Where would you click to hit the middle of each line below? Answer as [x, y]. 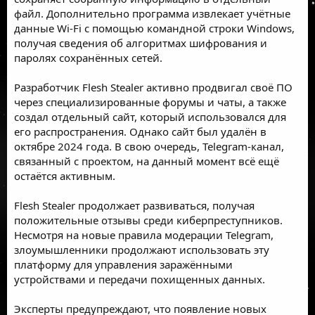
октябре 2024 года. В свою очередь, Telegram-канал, [149, 146]
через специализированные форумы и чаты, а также [150, 102]
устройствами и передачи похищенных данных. [140, 279]
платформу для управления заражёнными [123, 264]
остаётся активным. [65, 175]
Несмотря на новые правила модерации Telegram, [144, 234]
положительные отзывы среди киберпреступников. [148, 220]
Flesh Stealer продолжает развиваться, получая [134, 205]
